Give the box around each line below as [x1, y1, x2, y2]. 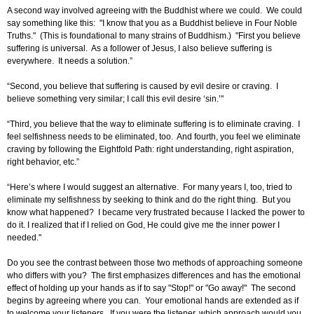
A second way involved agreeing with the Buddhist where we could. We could [7, 6, 302, 16]
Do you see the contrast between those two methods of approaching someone [7, 258, 303, 268]
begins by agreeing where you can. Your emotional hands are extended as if [7, 296, 299, 306]
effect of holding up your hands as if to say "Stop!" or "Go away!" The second [7, 283, 296, 294]
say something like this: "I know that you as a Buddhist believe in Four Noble [7, 18, 297, 29]
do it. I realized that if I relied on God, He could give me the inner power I [7, 220, 280, 231]
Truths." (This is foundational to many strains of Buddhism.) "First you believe [7, 31, 301, 41]
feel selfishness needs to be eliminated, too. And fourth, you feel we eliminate [7, 132, 301, 142]
